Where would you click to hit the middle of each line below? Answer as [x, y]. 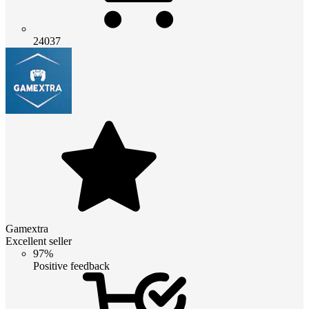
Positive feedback [71, 266]
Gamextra [27, 228]
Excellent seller [39, 241]
